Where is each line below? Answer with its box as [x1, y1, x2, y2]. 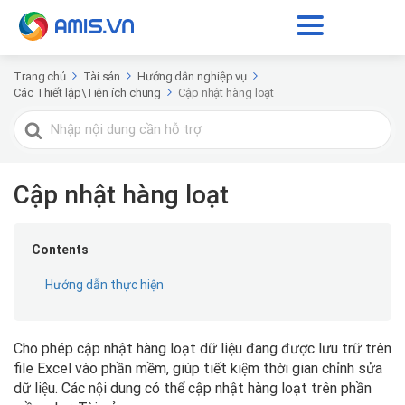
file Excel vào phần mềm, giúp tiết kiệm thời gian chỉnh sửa [14, 360, 382, 377]
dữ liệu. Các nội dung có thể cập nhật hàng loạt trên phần [14, 380, 372, 397]
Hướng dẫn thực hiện [45, 278, 164, 292]
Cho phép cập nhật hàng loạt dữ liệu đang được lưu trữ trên [14, 340, 391, 357]
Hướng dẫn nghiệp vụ [137, 70, 248, 83]
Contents [32, 242, 89, 257]
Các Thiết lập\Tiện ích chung [14, 86, 162, 99]
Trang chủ [14, 70, 67, 83]
